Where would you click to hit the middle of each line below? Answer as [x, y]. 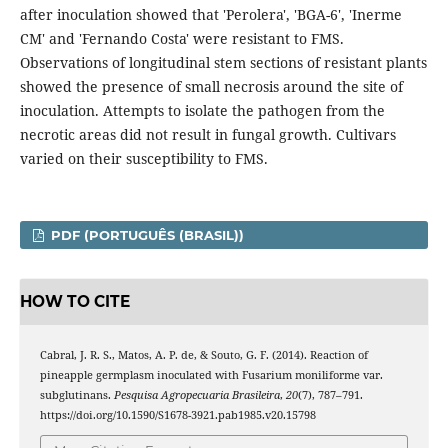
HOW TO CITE [74, 301]
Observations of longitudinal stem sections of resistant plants [223, 63]
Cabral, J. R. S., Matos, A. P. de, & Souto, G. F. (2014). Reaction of [203, 354]
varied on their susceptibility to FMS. [143, 159]
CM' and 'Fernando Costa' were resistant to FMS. [181, 39]
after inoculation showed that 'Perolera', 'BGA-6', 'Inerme [210, 15]
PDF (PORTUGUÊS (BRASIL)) [146, 235]
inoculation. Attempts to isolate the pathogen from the [202, 111]
